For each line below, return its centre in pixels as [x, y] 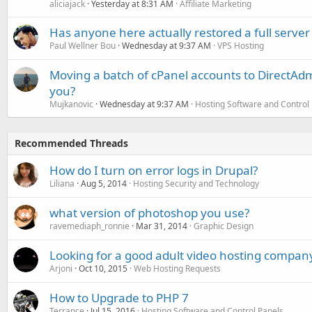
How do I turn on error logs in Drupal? [154, 170]
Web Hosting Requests [177, 268]
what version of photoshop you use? [149, 213]
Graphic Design [224, 226]
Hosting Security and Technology [196, 184]
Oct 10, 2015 [103, 268]
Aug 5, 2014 [104, 184]
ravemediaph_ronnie [89, 226]
